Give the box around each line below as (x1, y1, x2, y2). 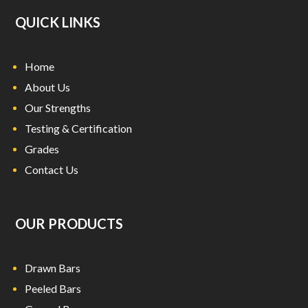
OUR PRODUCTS (15, 214, 124, 232)
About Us (25, 80, 71, 93)
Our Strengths (25, 100, 91, 114)
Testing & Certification (25, 121, 133, 135)
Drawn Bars (25, 261, 81, 274)
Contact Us (25, 162, 79, 176)
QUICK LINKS (15, 13, 101, 30)
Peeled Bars (25, 281, 82, 295)
